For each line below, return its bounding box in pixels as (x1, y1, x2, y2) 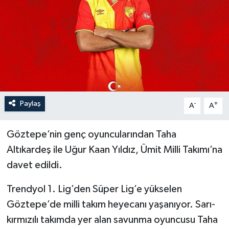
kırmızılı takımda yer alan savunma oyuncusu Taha (6, 214, 218, 225)
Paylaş (19, 99, 41, 107)
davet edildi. (6, 159, 62, 170)
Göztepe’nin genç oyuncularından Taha (6, 129, 176, 140)
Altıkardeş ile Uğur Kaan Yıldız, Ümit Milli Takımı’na (6, 144, 222, 155)
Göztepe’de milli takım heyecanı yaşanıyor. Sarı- (6, 199, 215, 210)
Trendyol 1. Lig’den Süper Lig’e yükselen (6, 184, 182, 194)
